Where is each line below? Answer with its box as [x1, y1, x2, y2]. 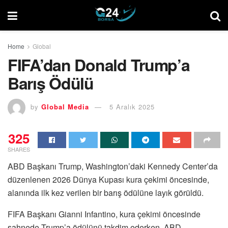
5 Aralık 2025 [109, 101, 155, 111]
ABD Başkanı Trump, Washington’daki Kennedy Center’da [8, 160, 218, 172]
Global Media [41, 101, 89, 111]
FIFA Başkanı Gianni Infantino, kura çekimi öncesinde [8, 208, 201, 220]
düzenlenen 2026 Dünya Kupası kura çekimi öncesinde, [8, 173, 209, 185]
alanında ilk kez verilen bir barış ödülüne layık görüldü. [8, 186, 204, 198]
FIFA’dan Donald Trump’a [8, 53, 190, 76]
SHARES [8, 145, 30, 153]
